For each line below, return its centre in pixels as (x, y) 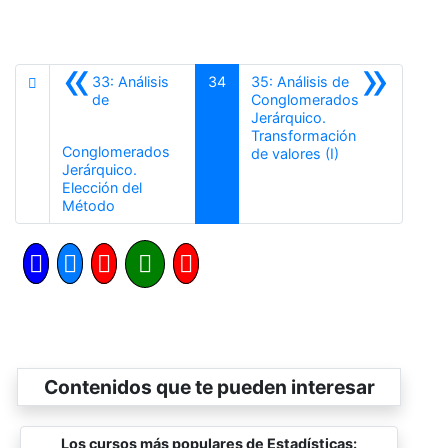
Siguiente (368, 152)
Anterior (140, 204)
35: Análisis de (299, 81)
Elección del (102, 187)
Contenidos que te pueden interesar (209, 386)
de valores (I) (294, 153)
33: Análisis (130, 81)
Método (88, 205)
